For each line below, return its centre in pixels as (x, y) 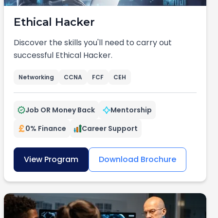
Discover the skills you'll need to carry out (93, 43)
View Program (51, 159)
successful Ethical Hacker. (63, 55)
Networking (36, 77)
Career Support (110, 128)
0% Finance (46, 128)
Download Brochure (137, 159)
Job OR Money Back (60, 110)
